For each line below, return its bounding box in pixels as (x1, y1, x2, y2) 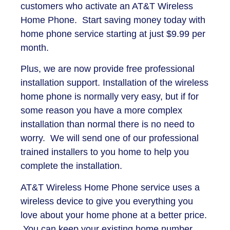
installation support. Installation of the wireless (21, 78, 208, 88)
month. (21, 43, 49, 53)
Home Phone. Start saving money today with (21, 15, 205, 26)
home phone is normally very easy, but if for (21, 91, 199, 102)
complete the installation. (21, 161, 127, 171)
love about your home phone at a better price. (21, 209, 207, 220)
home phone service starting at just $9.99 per (21, 29, 205, 40)
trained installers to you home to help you (21, 147, 189, 158)
